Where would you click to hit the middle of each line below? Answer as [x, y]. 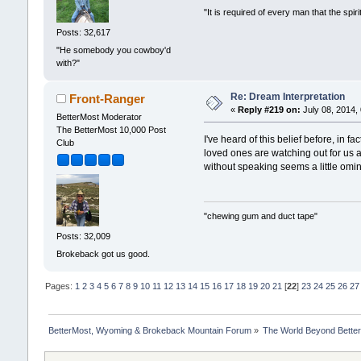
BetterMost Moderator [99, 116]
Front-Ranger [108, 98]
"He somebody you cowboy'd [113, 50]
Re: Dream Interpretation [287, 96]
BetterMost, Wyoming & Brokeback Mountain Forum [149, 330]
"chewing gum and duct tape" [261, 216]
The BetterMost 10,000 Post [111, 129]
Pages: [60, 286]
